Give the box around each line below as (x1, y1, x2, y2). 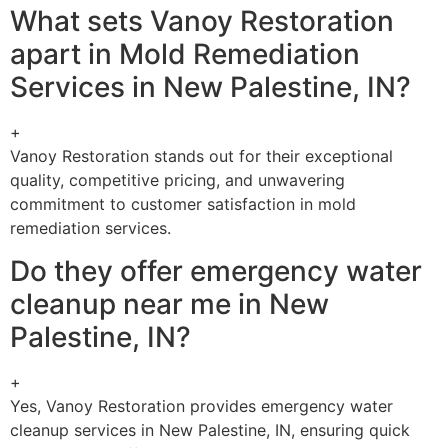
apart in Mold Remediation (10, 37, 360, 72)
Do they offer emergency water (10, 253, 422, 288)
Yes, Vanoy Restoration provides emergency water (10, 395, 393, 416)
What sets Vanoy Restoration (10, 4, 394, 39)
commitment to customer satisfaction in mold (10, 194, 356, 215)
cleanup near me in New (10, 286, 329, 321)
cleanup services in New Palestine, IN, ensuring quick (10, 419, 410, 440)
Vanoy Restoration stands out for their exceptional (10, 146, 393, 167)
